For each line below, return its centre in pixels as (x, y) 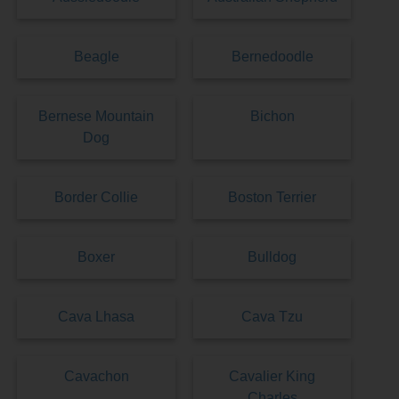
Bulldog (273, 257)
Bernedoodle (272, 57)
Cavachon (96, 377)
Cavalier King (273, 377)
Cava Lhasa (97, 317)
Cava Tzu (273, 317)
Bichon (272, 117)
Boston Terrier (273, 198)
